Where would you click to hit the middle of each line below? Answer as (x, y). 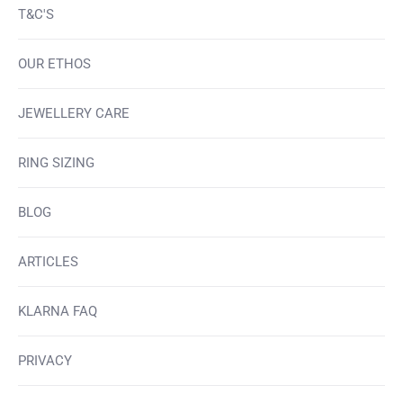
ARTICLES (48, 262)
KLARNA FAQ (58, 312)
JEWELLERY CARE (74, 114)
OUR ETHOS (54, 64)
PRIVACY (45, 361)
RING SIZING (56, 163)
